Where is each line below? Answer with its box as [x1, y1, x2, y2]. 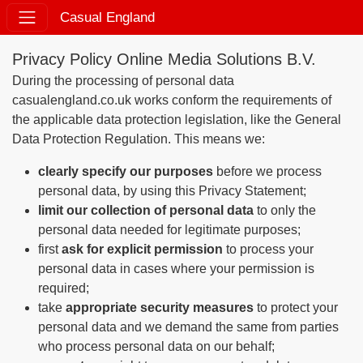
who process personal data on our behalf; [38, 340, 275, 353]
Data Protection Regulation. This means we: [12, 132, 265, 146]
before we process [213, 164, 322, 178]
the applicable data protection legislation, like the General [12, 113, 341, 126]
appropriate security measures [66, 301, 254, 314]
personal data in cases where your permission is [38, 262, 314, 275]
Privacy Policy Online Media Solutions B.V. [12, 50, 316, 68]
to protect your [254, 301, 338, 314]
